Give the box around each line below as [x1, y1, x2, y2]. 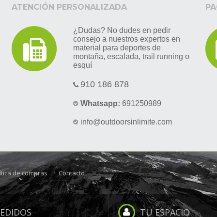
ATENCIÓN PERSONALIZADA [11, 2, 127, 12]
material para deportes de [73, 43, 161, 52]
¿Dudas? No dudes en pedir [73, 26, 170, 34]
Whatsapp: [80, 99, 120, 108]
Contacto [59, 168, 85, 177]
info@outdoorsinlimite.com [78, 117, 172, 126]
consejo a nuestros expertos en [73, 34, 180, 43]
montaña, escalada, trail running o [73, 52, 189, 61]
